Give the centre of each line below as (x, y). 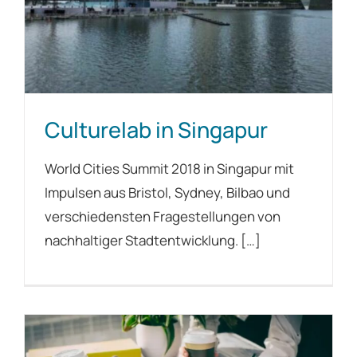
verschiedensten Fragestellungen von (163, 216)
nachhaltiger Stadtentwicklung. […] (153, 240)
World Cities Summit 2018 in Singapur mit (169, 168)
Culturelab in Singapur (156, 129)
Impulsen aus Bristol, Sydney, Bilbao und (167, 192)
